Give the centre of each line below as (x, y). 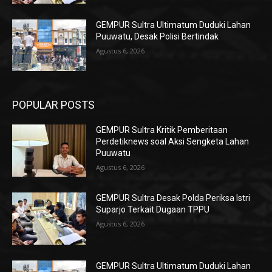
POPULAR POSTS (53, 105)
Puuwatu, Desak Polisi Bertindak (158, 36)
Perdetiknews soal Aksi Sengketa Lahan (173, 142)
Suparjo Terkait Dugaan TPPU (153, 209)
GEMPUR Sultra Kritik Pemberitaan (162, 130)
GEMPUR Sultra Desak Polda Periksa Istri (173, 198)
